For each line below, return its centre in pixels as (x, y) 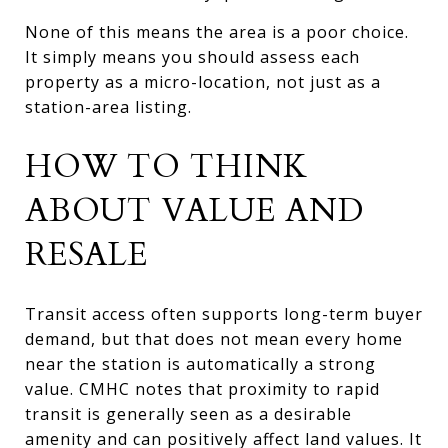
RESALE (86, 254)
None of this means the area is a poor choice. (217, 31)
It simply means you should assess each (192, 56)
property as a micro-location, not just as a (203, 81)
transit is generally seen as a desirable (188, 413)
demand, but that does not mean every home (214, 338)
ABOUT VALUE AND (194, 210)
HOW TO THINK (166, 166)
